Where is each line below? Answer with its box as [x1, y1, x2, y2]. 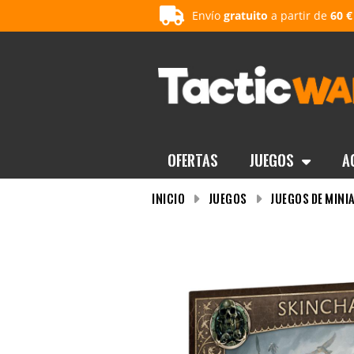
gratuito [224, 8, 268, 23]
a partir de [268, 8, 330, 23]
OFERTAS [168, 150, 218, 171]
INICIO [152, 190, 185, 207]
